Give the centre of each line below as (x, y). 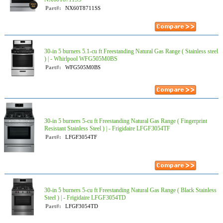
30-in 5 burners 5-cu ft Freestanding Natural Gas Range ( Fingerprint (126, 121)
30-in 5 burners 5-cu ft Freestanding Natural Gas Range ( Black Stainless (130, 190)
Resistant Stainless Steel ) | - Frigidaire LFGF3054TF (107, 128)
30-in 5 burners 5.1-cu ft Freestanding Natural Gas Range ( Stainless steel (131, 51)
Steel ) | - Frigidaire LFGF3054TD (85, 198)
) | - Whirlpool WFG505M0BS (81, 59)
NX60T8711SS (83, 8)
